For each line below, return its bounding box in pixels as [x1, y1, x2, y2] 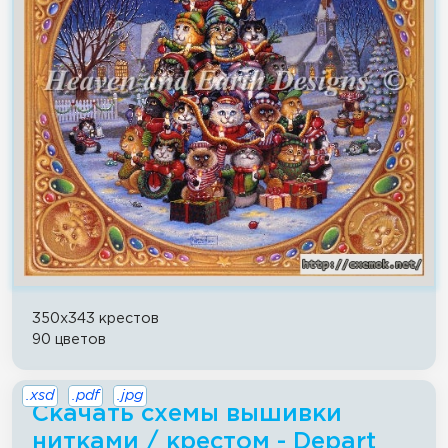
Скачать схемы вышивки [32, 403, 342, 426]
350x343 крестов [32, 312, 159, 326]
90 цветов [32, 333, 106, 347]
